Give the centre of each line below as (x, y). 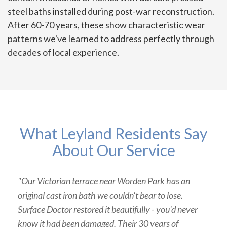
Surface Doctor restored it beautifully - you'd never (108, 210)
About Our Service (113, 150)
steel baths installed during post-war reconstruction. (111, 11)
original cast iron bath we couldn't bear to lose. (100, 195)
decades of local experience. (63, 52)
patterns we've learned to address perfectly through (111, 39)
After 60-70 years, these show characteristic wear (106, 25)
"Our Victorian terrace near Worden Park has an (104, 181)
